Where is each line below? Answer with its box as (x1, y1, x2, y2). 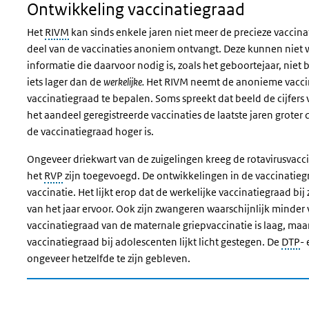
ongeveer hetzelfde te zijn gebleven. (27, 252, 190, 265)
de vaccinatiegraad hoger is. (27, 125, 154, 138)
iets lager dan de (27, 75, 103, 88)
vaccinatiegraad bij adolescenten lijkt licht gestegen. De (27, 235, 281, 248)
